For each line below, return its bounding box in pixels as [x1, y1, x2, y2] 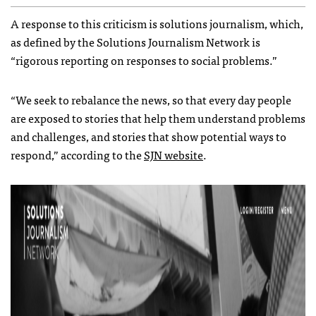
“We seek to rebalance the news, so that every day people [11, 90, 291, 109]
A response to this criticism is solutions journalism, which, [11, 13, 303, 32]
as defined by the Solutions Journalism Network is [11, 32, 260, 51]
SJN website [144, 145, 203, 164]
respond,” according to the [11, 145, 144, 164]
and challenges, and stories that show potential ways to [11, 126, 286, 145]
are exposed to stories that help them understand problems [11, 108, 305, 127]
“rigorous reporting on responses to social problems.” [11, 50, 277, 69]
